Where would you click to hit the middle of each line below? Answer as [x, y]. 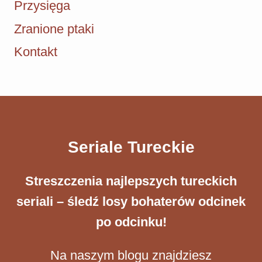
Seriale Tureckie [131, 147]
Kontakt [36, 52]
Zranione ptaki [54, 29]
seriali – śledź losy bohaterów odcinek [131, 202]
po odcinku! [131, 222]
